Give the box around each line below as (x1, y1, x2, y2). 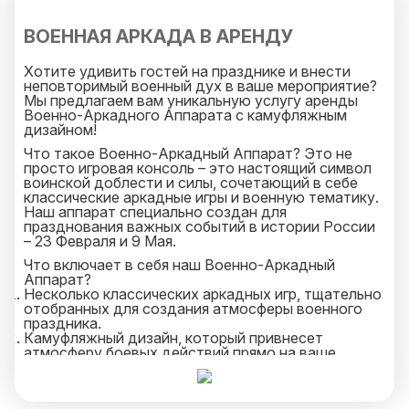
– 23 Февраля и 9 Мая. (24, 232, 176, 250)
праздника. (24, 314, 101, 332)
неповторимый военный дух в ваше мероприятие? (24, 77, 377, 95)
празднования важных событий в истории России (24, 217, 375, 236)
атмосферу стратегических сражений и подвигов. (24, 387, 375, 405)
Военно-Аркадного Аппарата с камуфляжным (24, 106, 347, 124)
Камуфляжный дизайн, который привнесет (24, 329, 323, 347)
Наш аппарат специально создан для (24, 203, 287, 221)
